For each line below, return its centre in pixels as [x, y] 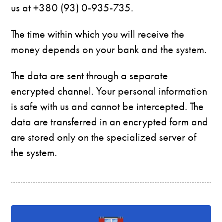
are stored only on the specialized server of [104, 137]
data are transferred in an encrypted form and [110, 122]
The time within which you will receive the [98, 34]
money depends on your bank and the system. [109, 49]
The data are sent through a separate [90, 76]
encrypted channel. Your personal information [109, 91]
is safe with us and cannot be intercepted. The [108, 107]
